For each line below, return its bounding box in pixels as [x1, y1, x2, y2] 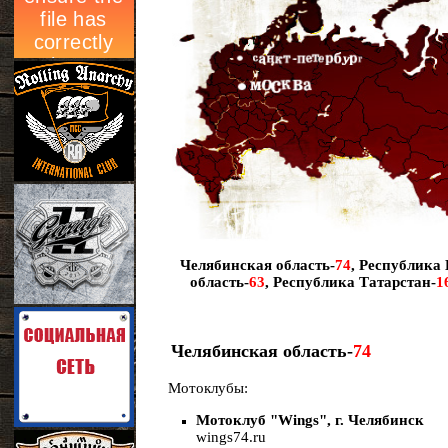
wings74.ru [196, 429, 266, 445]
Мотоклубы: [156, 380, 248, 396]
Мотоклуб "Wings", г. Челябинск [196, 412, 424, 428]
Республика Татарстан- [273, 274, 436, 290]
